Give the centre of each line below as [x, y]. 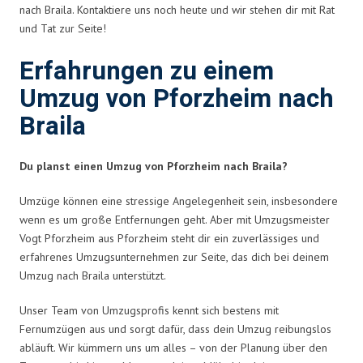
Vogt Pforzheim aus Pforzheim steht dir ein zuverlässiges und [169, 238]
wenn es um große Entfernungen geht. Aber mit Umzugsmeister [175, 219]
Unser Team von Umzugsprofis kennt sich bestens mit [149, 310]
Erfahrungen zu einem [147, 71]
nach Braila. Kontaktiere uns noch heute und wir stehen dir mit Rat [177, 9]
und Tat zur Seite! [63, 28]
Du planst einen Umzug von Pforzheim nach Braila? [154, 166]
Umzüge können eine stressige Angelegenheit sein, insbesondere [179, 201]
